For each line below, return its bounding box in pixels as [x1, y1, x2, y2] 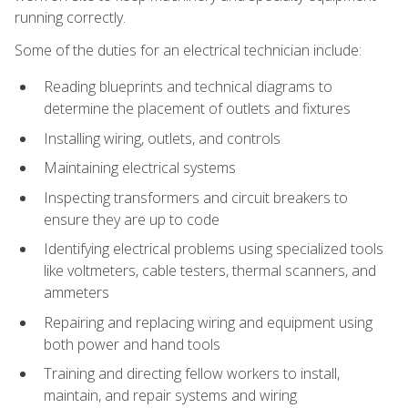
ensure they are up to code [44, 209, 219, 229]
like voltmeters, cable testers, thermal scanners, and [44, 260, 376, 281]
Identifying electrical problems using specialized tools [44, 239, 383, 260]
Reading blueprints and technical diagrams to [44, 76, 332, 97]
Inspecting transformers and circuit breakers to [44, 187, 348, 208]
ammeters [44, 282, 109, 303]
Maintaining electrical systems [44, 158, 236, 178]
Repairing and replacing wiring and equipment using [44, 311, 372, 332]
